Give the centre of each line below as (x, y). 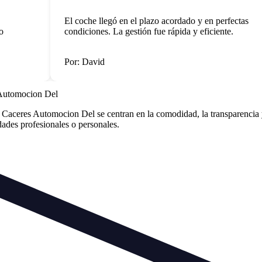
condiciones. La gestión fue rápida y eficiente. (139, 31)
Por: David (75, 61)
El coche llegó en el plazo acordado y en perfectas (147, 20)
